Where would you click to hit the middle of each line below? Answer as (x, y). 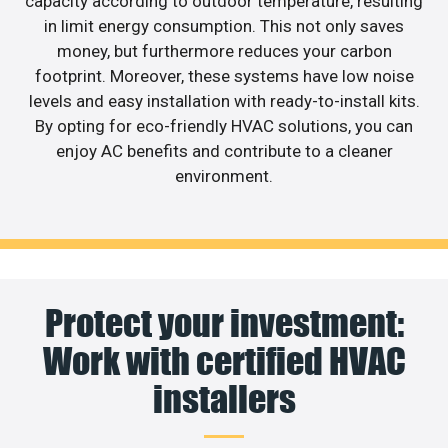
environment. (224, 175)
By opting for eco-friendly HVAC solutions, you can (224, 125)
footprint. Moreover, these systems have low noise (224, 75)
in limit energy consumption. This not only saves (224, 25)
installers (224, 399)
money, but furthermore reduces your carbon (224, 50)
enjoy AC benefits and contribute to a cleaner (224, 150)
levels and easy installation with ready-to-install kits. (224, 100)
